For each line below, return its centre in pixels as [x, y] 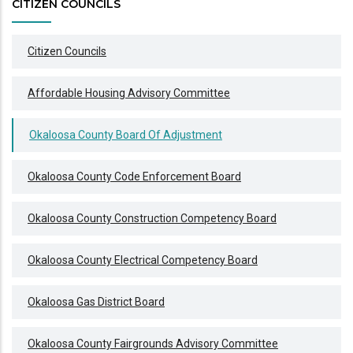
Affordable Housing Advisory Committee [129, 93]
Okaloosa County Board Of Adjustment [126, 135]
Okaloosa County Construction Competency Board [152, 219]
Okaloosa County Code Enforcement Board [134, 177]
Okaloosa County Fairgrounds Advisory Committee [153, 344]
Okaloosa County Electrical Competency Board [143, 260]
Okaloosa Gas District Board [96, 302]
